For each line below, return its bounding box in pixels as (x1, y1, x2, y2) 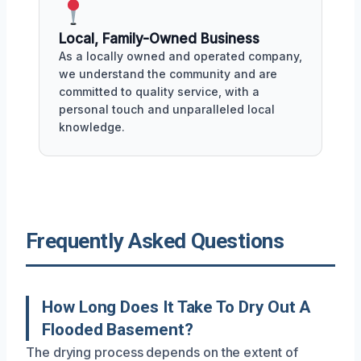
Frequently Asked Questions (26, 229, 284, 253)
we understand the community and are (59, 67, 277, 81)
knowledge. (59, 120, 125, 134)
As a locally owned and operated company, (59, 49, 302, 63)
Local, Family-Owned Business (59, 31, 259, 47)
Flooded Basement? (42, 320, 193, 339)
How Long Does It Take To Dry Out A (42, 297, 311, 317)
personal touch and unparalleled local (59, 102, 275, 116)
